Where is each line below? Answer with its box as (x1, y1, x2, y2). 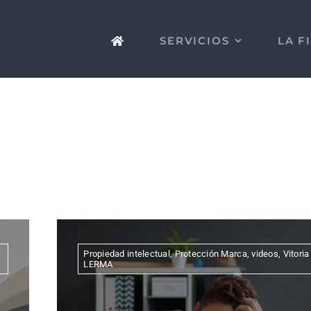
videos (251, 249, 278, 259)
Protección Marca (174, 249, 247, 259)
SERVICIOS (160, 33, 230, 47)
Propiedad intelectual (83, 249, 170, 259)
